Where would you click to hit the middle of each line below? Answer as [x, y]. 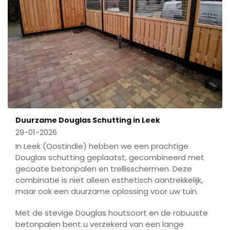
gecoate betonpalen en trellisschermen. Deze [104, 169]
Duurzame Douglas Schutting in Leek [88, 120]
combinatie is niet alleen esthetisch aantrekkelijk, [109, 180]
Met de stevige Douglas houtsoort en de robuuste [112, 213]
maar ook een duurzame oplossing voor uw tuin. [107, 191]
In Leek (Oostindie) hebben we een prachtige [102, 146]
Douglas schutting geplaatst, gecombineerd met [110, 158]
